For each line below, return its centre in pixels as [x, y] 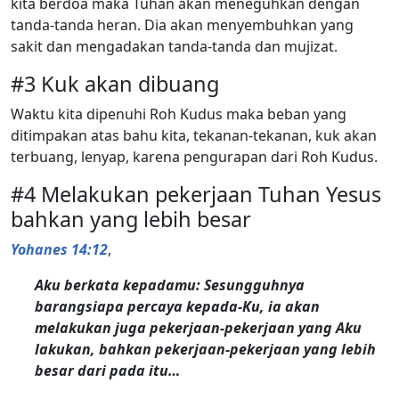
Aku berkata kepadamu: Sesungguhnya [170, 285]
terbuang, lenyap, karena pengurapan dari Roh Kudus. [194, 156]
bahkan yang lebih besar [131, 219]
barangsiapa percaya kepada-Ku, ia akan [178, 306]
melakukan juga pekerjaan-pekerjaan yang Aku [199, 327]
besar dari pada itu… [108, 370]
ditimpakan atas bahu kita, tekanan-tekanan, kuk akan [194, 135]
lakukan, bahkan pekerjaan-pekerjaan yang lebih [206, 349]
